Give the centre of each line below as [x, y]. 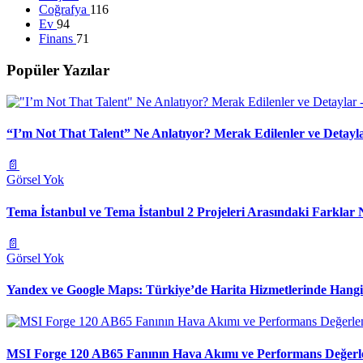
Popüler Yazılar [58, 70]
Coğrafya [64, 10]
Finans [58, 39]
